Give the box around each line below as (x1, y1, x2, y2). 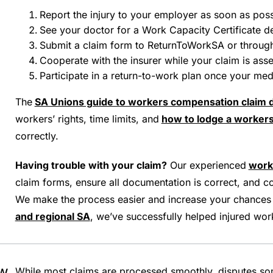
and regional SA (15, 210, 90, 222)
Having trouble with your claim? (15, 159, 167, 171)
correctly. (15, 130, 58, 142)
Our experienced (166, 159, 246, 171)
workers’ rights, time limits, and (15, 113, 159, 125)
